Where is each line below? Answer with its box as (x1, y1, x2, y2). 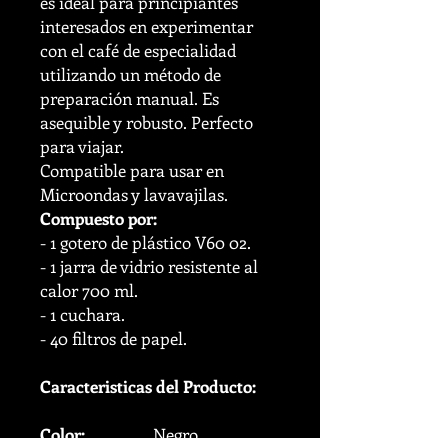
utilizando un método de (40, 63, 221, 85)
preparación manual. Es (40, 87, 219, 109)
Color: (40, 423, 85, 445)
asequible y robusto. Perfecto (40, 111, 253, 133)
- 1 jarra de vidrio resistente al (40, 255, 258, 277)
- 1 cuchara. (40, 303, 125, 325)
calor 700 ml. (40, 279, 138, 301)
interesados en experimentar (40, 15, 253, 37)
